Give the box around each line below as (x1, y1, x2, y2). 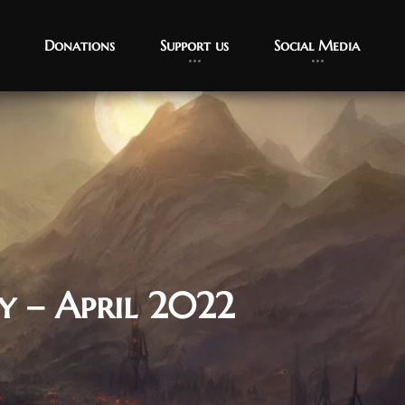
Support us (160, 36, 229, 54)
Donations (44, 36, 115, 54)
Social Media (274, 36, 360, 54)
